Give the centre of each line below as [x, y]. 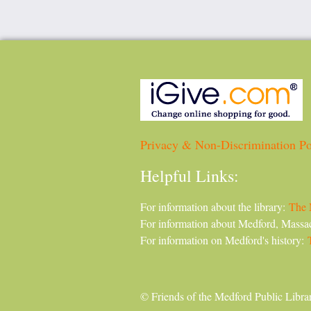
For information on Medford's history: [224, 240]
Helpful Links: [190, 176]
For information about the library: [215, 207]
